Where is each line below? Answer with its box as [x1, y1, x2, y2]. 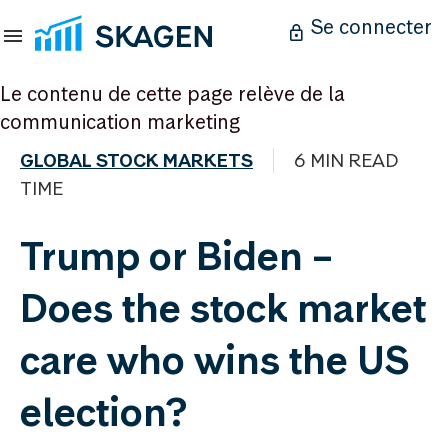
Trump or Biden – [20, 231, 333, 281]
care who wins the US [20, 335, 409, 385]
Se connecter [311, 14, 432, 40]
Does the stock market [20, 283, 426, 333]
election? [20, 387, 188, 437]
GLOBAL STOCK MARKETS [20, 148, 253, 173]
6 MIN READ [294, 148, 399, 173]
